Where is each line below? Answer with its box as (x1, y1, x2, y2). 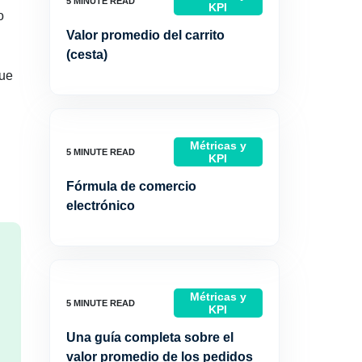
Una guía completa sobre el (66, 330, 234, 344)
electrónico (66, 199, 135, 213)
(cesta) (66, 48, 107, 61)
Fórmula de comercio (66, 179, 196, 193)
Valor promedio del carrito (66, 28, 225, 42)
